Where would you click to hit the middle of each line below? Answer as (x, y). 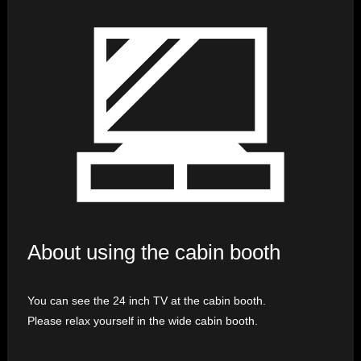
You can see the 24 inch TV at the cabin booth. (146, 301)
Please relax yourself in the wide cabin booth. (142, 321)
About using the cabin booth (154, 253)
